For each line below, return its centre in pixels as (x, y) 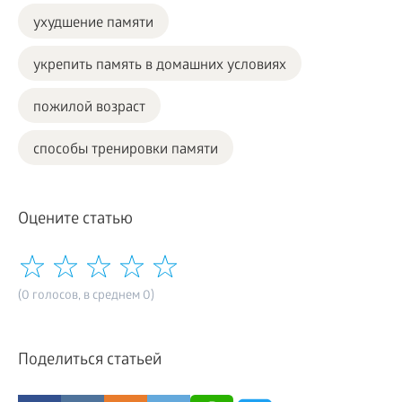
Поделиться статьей (90, 361)
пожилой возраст (89, 108)
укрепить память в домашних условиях (160, 66)
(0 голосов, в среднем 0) (86, 296)
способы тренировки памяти (126, 150)
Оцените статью (75, 220)
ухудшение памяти (93, 23)
